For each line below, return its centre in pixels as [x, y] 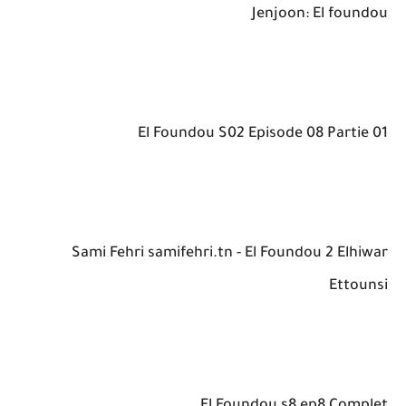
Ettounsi [358, 286]
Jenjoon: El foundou [320, 14]
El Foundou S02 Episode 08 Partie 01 [263, 134]
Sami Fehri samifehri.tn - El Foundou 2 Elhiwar [230, 253]
